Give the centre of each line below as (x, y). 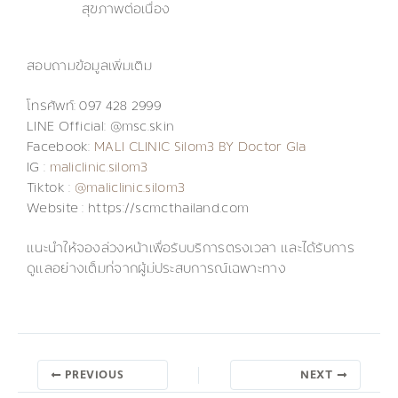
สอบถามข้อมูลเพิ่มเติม (89, 67)
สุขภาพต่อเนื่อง (126, 10)
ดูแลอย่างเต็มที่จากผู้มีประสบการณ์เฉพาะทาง (156, 270)
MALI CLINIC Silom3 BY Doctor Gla (200, 147)
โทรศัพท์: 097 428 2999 (94, 107)
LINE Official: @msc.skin (101, 127)
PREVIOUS (92, 376)
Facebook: (60, 147)
